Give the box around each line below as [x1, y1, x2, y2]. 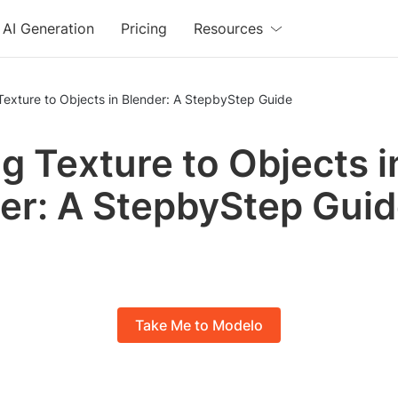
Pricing [121, 20, 168, 37]
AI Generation [3, 20, 95, 37]
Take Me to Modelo [135, 316, 263, 335]
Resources [194, 20, 264, 37]
